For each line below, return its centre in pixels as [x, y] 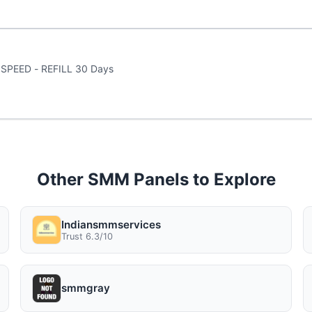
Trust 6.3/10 [87, 236]
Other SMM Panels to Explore [156, 179]
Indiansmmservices [111, 224]
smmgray [86, 288]
